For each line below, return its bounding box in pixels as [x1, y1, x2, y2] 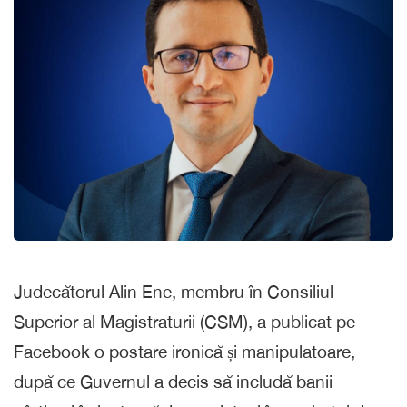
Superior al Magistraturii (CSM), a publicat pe [14, 312, 355, 333]
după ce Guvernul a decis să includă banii [14, 372, 333, 392]
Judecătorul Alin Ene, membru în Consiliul [14, 282, 333, 303]
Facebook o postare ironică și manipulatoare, [14, 342, 355, 362]
